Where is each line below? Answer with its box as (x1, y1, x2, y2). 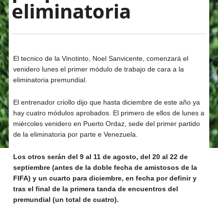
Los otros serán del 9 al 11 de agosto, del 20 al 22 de (13, 152, 188, 161)
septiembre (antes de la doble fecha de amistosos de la (13, 163, 197, 171)
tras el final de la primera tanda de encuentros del (13, 184, 178, 193)
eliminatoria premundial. (13, 75, 87, 84)
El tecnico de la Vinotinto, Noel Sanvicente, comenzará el (13, 54, 188, 62)
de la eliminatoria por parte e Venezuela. (13, 130, 138, 138)
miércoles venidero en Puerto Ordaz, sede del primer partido (13, 119, 200, 127)
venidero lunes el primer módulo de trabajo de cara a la (13, 65, 184, 73)
